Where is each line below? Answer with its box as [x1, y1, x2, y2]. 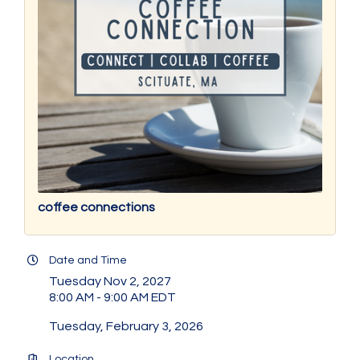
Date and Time [49, 255, 127, 267]
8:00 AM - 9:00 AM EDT [49, 291, 176, 305]
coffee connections [38, 201, 155, 215]
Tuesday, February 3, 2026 [49, 320, 203, 333]
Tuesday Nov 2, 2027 [49, 275, 171, 288]
